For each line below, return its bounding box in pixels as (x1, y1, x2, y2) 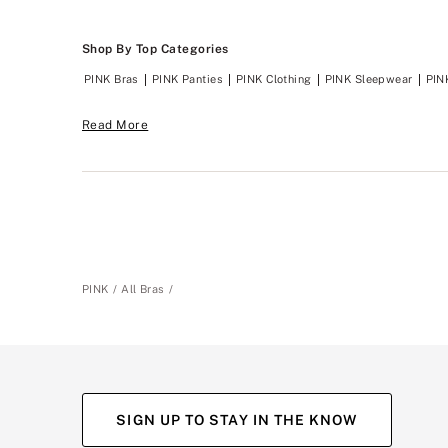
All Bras (121, 282, 165, 295)
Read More (82, 117, 149, 132)
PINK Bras (84, 72, 139, 85)
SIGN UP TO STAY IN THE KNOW (116, 411, 358, 428)
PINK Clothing (235, 72, 312, 85)
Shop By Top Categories (82, 41, 229, 56)
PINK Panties (151, 72, 223, 85)
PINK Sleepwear (324, 72, 413, 85)
